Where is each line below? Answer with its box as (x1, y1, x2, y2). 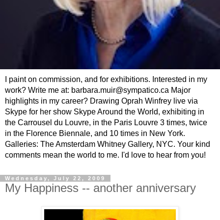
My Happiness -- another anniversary (5, 181, 196, 194)
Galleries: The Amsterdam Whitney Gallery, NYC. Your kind (5, 139, 210, 148)
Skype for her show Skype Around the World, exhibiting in (5, 107, 204, 116)
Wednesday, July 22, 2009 (5, 175, 106, 181)
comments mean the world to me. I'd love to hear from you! (5, 150, 206, 159)
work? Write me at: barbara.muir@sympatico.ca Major (5, 85, 191, 94)
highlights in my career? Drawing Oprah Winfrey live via (5, 96, 198, 105)
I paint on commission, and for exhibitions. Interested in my (5, 75, 207, 83)
